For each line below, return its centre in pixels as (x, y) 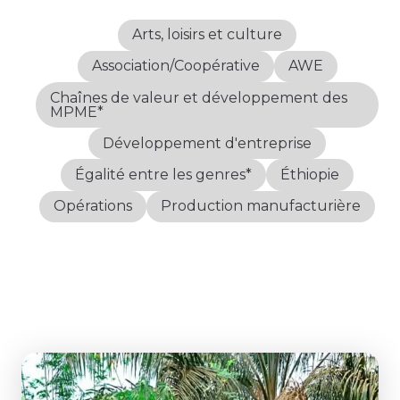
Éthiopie (310, 175)
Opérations (93, 206)
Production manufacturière (261, 206)
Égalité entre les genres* (163, 175)
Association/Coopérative (175, 66)
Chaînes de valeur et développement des (199, 97)
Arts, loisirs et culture (207, 35)
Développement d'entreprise (207, 143)
